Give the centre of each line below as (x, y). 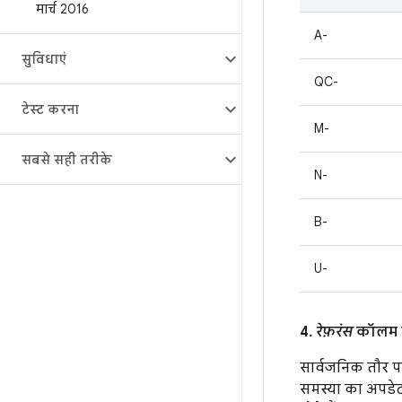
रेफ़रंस (334, 332)
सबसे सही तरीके (67, 160)
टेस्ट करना (50, 109)
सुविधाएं (44, 59)
